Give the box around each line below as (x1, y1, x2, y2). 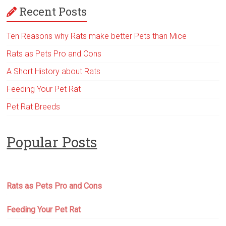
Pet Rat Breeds (7, 102, 61, 111)
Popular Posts (7, 133, 97, 151)
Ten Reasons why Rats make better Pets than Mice (7, 31, 187, 41)
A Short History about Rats (7, 67, 101, 76)
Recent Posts (19, 4, 87, 19)
